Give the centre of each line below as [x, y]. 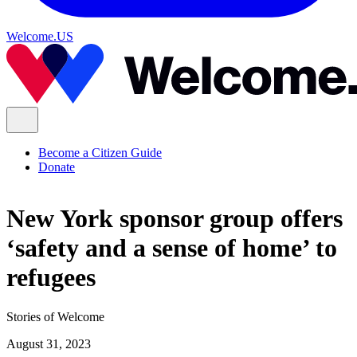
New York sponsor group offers [175, 219]
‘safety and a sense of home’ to [172, 248]
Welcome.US [40, 36]
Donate [57, 167]
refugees [51, 278]
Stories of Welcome [55, 316]
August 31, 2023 [49, 343]
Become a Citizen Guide [100, 153]
